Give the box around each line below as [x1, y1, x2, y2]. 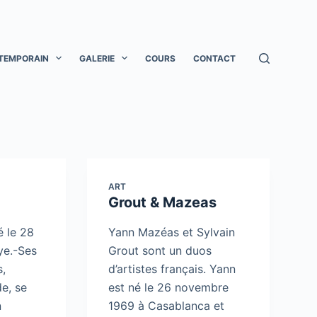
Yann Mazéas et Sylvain [108, 225, 235, 239]
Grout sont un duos [108, 243, 212, 258]
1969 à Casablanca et [108, 299, 224, 313]
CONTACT [193, 52, 236, 64]
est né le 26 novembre [108, 280, 229, 294]
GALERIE [79, 52, 115, 64]
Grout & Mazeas [108, 194, 217, 211]
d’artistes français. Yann [108, 262, 236, 276]
